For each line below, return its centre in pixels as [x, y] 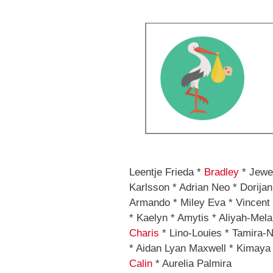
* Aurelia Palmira [192, 264]
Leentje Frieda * [167, 172]
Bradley [222, 172]
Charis [144, 233]
